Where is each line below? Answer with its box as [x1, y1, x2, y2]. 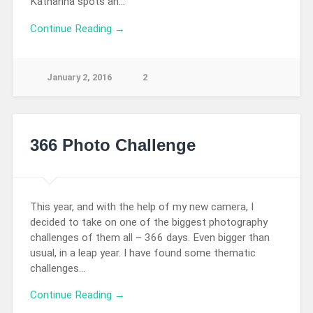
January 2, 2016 [46, 72, 112, 83]
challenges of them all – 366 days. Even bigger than [29, 231, 270, 244]
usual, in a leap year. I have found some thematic [29, 246, 256, 259]
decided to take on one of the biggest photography [29, 215, 268, 228]
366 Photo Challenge [29, 135, 196, 154]
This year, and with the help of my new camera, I [29, 200, 254, 213]
